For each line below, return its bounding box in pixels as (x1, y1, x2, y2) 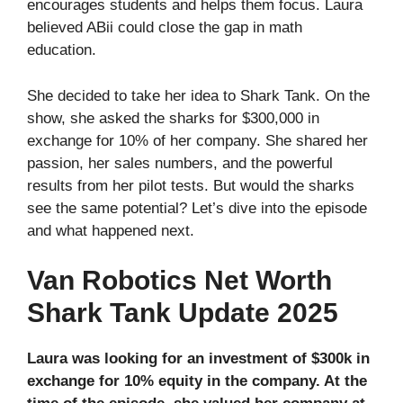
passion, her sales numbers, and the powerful (27, 154, 333, 172)
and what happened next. (27, 221, 194, 239)
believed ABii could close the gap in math (27, 19, 302, 37)
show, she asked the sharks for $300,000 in (27, 109, 319, 127)
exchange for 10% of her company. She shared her (27, 131, 368, 149)
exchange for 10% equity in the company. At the (27, 372, 367, 390)
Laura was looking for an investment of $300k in (27, 350, 370, 368)
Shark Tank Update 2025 (27, 298, 338, 328)
